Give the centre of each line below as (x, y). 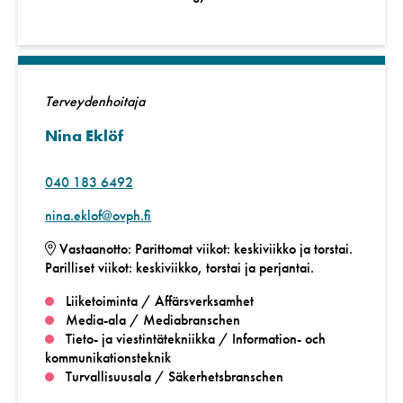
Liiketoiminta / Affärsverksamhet (159, 300)
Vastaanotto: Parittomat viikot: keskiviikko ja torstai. (204, 248)
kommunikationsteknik (108, 357)
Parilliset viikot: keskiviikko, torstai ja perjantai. (179, 267)
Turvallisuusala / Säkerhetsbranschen (174, 376)
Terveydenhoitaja (95, 101)
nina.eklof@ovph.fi (98, 215)
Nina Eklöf (84, 135)
